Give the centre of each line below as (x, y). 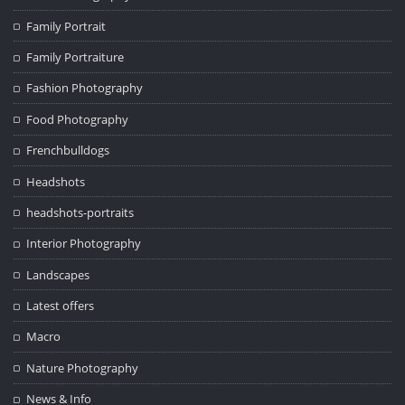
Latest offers (61, 306)
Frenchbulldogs (68, 151)
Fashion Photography (85, 88)
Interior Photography (84, 244)
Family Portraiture (75, 57)
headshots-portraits (80, 212)
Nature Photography (83, 367)
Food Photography (78, 119)
